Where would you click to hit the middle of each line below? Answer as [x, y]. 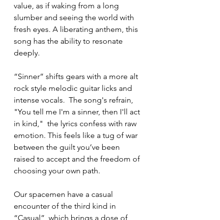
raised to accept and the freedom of [78, 159]
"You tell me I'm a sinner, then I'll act [78, 111]
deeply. [27, 53]
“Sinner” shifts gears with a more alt [77, 76]
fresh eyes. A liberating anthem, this [77, 29]
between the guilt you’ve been [68, 147]
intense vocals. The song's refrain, [74, 100]
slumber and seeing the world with [75, 17]
